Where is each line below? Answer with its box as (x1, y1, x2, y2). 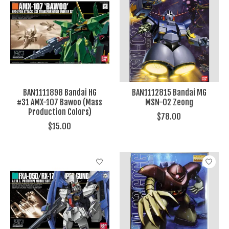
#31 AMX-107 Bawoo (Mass (17, 97, 103, 108)
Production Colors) (28, 107, 91, 118)
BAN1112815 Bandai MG (131, 87, 207, 98)
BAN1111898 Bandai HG (22, 87, 97, 98)
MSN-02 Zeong (145, 97, 193, 108)
